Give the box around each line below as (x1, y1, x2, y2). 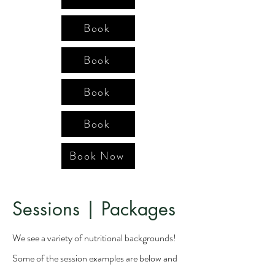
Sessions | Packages (12, 196, 176, 221)
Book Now (69, 148, 125, 164)
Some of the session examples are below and (12, 251, 177, 265)
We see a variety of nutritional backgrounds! (12, 231, 176, 245)
